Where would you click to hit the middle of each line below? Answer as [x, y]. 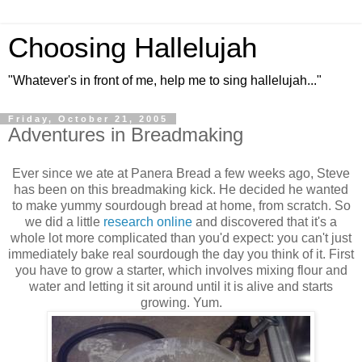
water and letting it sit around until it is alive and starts [181, 286]
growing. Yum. [181, 302]
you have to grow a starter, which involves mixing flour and [181, 270]
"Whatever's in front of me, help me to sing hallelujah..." [165, 80]
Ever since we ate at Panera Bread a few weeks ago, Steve [181, 173]
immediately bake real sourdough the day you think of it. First [181, 254]
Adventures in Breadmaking [126, 135]
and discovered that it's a [265, 221]
